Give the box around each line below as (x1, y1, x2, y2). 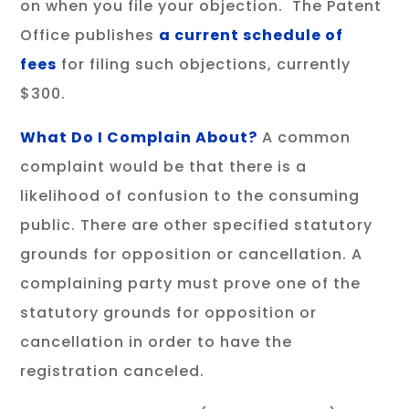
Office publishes (20, 25, 155, 46)
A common (257, 127, 351, 148)
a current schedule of (159, 25, 344, 46)
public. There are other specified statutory (20, 215, 373, 236)
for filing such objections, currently (61, 54, 351, 75)
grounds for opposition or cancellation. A (20, 244, 363, 265)
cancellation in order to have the (20, 331, 293, 352)
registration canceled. (20, 361, 205, 382)
